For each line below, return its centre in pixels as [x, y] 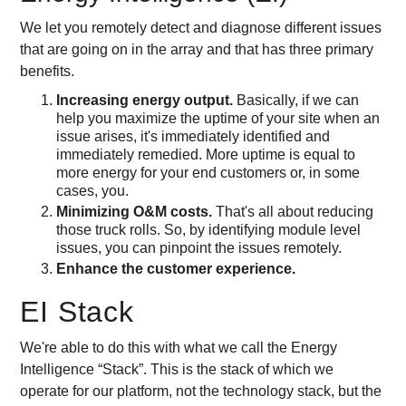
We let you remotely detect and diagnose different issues [201, 28]
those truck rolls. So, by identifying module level [209, 230]
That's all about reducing [295, 212]
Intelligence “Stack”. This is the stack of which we [177, 369]
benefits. [48, 71]
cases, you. [93, 191]
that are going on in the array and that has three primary [197, 49]
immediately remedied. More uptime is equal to [206, 155]
